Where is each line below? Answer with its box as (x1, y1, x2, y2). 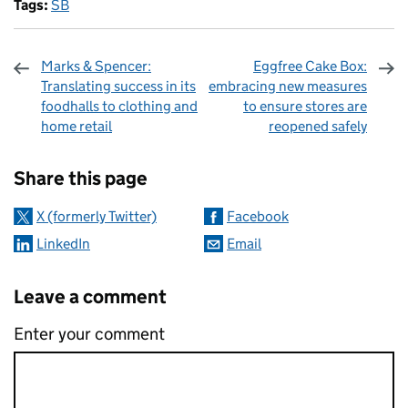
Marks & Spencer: (41, 57, 151, 76)
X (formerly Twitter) (36, 208, 157, 226)
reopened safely (269, 117, 367, 136)
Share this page (14, 167, 148, 191)
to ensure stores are (243, 97, 367, 116)
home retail (41, 117, 112, 136)
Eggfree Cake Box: (253, 57, 367, 76)
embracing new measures (209, 77, 367, 96)
